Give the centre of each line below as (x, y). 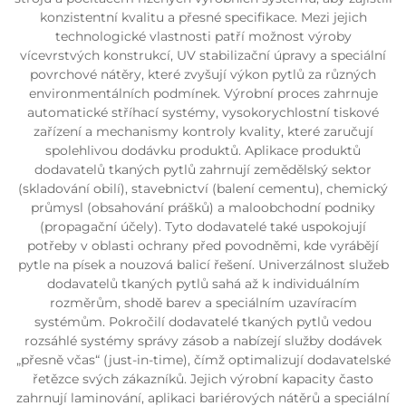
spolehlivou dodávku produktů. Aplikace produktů (203, 150)
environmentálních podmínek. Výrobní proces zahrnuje (203, 93)
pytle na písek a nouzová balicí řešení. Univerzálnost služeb (203, 265)
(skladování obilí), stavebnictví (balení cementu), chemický (203, 188)
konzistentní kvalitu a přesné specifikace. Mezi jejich (203, 17)
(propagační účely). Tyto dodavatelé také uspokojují (203, 227)
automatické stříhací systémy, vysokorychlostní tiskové (203, 112)
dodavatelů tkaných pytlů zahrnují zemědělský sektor (203, 169)
